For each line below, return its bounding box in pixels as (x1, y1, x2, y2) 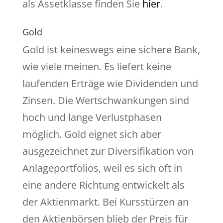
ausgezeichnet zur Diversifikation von (22, 144, 194, 158)
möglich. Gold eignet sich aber (22, 127, 161, 141)
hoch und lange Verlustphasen (22, 111, 162, 124)
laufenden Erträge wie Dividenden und (22, 77, 198, 91)
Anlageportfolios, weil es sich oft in (22, 161, 182, 175)
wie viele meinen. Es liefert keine (22, 60, 171, 74)
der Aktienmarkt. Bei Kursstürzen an (22, 195, 189, 209)
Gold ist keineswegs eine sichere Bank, (22, 43, 200, 57)
